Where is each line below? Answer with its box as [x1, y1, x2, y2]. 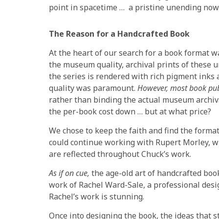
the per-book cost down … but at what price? [49, 106, 211, 117]
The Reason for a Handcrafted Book [49, 28, 190, 39]
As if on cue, [49, 167, 89, 178]
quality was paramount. [49, 82, 137, 93]
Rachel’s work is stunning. [49, 191, 144, 202]
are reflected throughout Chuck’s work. [49, 148, 191, 159]
